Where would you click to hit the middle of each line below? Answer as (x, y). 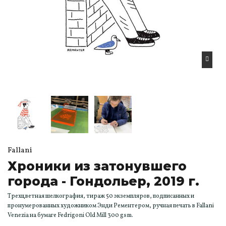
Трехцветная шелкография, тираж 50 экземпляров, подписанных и (101, 196)
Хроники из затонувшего (97, 166)
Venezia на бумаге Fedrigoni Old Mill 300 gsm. (70, 215)
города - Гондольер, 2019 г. (103, 181)
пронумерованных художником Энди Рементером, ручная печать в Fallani (111, 206)
